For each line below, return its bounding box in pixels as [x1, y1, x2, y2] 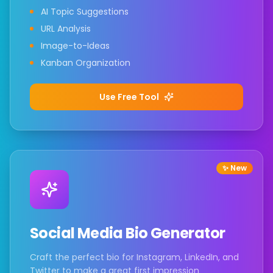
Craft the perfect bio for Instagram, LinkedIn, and [30, 251, 239, 263]
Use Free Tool [99, 91, 159, 103]
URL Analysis [41, 23, 91, 35]
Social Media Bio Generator [30, 223, 225, 243]
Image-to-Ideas [41, 40, 110, 52]
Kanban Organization [41, 57, 130, 69]
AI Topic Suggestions [41, 5, 129, 18]
